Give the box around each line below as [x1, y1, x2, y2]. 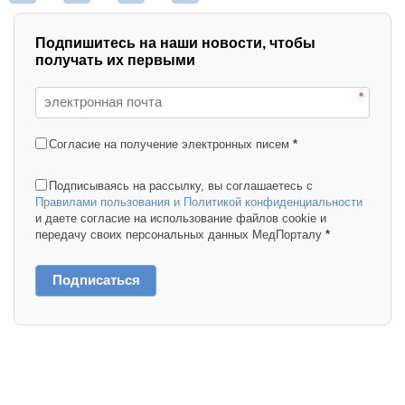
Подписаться [52, 271, 140, 287]
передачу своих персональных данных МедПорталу [35, 227, 322, 241]
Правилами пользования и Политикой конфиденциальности [35, 194, 363, 209]
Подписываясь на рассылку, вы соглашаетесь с [49, 178, 313, 193]
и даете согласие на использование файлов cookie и [35, 211, 326, 225]
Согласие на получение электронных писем [49, 137, 289, 151]
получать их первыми [35, 52, 195, 68]
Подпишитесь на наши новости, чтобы [35, 34, 316, 51]
